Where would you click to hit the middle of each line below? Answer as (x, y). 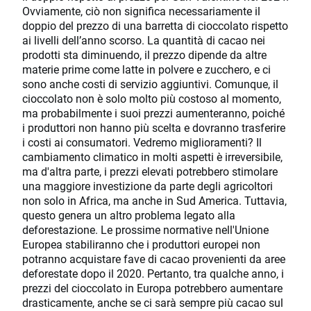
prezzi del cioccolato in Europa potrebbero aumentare (152, 288)
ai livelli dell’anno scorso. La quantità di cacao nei (144, 40)
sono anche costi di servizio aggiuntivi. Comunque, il (150, 84)
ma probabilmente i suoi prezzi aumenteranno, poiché (153, 113)
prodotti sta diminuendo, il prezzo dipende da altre (144, 55)
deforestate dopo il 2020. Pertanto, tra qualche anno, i (153, 274)
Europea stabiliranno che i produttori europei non (141, 244)
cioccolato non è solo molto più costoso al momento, (152, 99)
